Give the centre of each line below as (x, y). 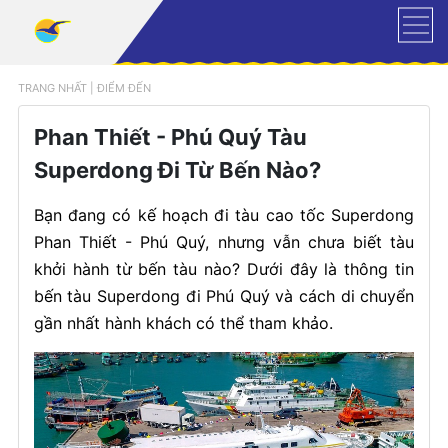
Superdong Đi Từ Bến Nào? (177, 170)
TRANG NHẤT (52, 88)
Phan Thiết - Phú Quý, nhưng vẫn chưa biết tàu (224, 242)
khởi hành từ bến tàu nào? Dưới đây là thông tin (224, 269)
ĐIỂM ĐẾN (123, 88)
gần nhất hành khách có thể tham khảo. (188, 323)
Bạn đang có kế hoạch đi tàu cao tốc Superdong (224, 215)
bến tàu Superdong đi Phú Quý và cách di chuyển (224, 296)
